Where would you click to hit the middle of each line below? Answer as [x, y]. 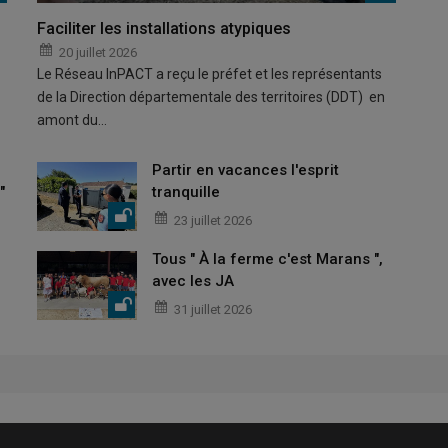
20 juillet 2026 [98, 52]
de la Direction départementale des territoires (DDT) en [211, 96]
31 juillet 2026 [213, 309]
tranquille [186, 191]
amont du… [72, 119]
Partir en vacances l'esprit [246, 169]
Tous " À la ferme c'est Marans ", [268, 258]
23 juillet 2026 [213, 220]
